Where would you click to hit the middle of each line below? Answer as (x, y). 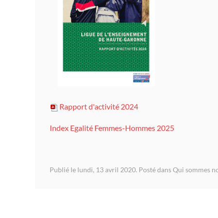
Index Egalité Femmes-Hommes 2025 (112, 127)
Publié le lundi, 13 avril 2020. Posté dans (111, 169)
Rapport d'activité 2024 (99, 106)
